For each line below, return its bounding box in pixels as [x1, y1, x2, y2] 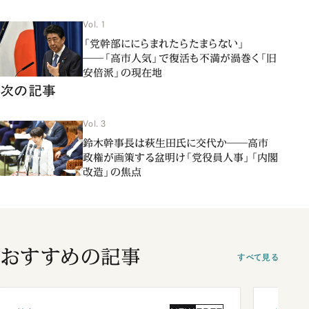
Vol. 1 [83, 20, 106, 30]
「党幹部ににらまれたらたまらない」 [83, 39, 245, 50]
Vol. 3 [83, 119, 106, 129]
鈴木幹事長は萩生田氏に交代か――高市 [83, 138, 268, 149]
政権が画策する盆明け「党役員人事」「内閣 [83, 152, 278, 163]
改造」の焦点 [83, 167, 141, 178]
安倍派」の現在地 [83, 68, 162, 79]
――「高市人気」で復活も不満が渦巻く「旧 [83, 53, 277, 64]
